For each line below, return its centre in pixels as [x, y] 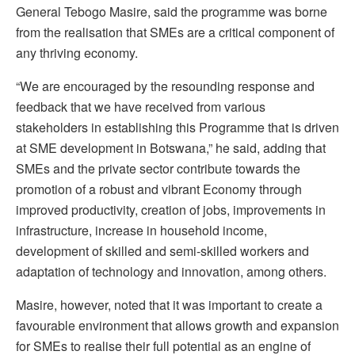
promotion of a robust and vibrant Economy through [159, 189]
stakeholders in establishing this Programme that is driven [177, 128]
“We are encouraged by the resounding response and [165, 86]
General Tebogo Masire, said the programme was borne [172, 12]
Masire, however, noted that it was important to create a [169, 305]
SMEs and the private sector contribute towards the [158, 169]
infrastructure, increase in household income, [141, 231]
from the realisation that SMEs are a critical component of [175, 32]
